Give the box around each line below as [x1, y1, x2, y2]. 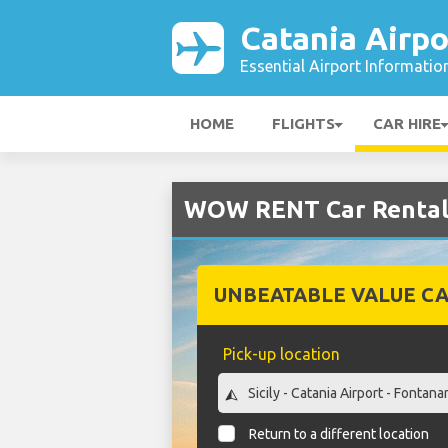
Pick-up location [222, 345, 340, 363]
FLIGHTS [272, 115, 335, 132]
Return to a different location [249, 426, 430, 443]
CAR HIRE [373, 115, 441, 132]
